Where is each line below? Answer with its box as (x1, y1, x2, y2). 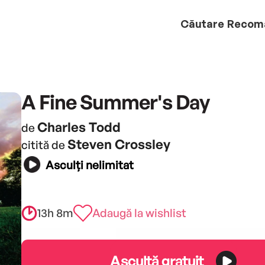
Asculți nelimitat (45, 158, 134, 173)
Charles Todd (37, 118, 121, 135)
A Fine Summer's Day (21, 89, 209, 114)
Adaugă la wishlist (92, 205, 186, 220)
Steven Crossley (67, 135, 170, 152)
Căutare (180, 17, 224, 30)
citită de (21, 137, 67, 152)
